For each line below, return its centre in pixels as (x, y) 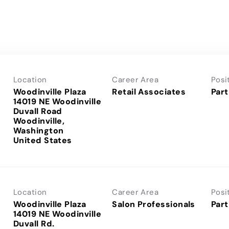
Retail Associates (149, 91)
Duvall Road (38, 111)
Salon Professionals (154, 204)
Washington (39, 130)
